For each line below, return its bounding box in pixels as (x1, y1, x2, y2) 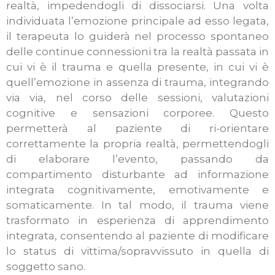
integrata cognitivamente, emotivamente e (6, 184, 269, 196)
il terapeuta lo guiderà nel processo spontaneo (6, 30, 269, 43)
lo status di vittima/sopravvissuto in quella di (6, 245, 269, 258)
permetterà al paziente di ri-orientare (6, 122, 269, 135)
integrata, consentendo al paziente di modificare (6, 230, 269, 242)
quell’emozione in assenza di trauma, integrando (6, 76, 269, 89)
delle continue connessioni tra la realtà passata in (6, 45, 269, 58)
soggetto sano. (6, 260, 85, 273)
